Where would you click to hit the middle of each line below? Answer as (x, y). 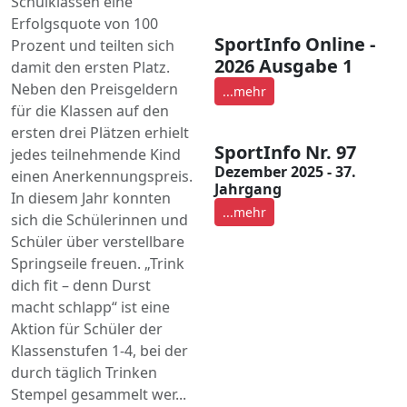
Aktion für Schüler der (87, 328)
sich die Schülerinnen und (99, 219)
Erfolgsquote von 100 (84, 23)
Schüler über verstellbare (98, 241)
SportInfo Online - (295, 44)
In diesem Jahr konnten (91, 198)
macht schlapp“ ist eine (90, 307)
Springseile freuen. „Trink (98, 263)
